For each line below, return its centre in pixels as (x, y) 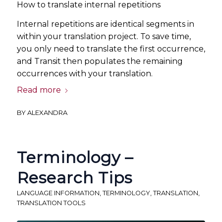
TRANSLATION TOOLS (51, 203)
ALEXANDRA (47, 113)
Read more (39, 90)
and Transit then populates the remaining (100, 61)
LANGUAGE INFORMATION (58, 193)
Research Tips (74, 178)
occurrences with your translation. (84, 73)
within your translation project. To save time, (104, 36)
